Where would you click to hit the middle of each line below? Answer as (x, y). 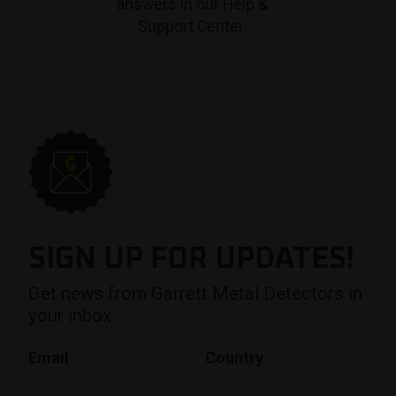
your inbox (70, 316)
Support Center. (192, 27)
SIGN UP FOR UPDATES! (191, 260)
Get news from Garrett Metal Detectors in (195, 294)
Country (234, 357)
